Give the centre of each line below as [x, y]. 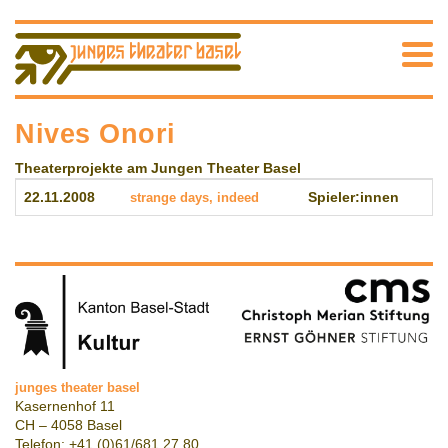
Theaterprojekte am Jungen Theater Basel [158, 168]
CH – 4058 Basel [68, 425]
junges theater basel [77, 387]
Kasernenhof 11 [65, 406]
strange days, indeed [194, 198]
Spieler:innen [353, 198]
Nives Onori [96, 134]
